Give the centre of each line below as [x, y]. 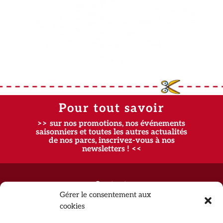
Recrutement [111, 204]
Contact [111, 184]
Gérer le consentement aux [105, 195]
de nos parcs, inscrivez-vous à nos [111, 141]
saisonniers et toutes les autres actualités [111, 132]
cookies [72, 206]
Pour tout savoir [111, 109]
